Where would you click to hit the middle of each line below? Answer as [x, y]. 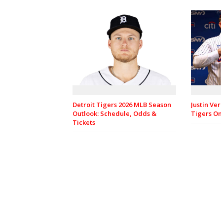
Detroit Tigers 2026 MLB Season [122, 105]
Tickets [84, 123]
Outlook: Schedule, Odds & [114, 114]
